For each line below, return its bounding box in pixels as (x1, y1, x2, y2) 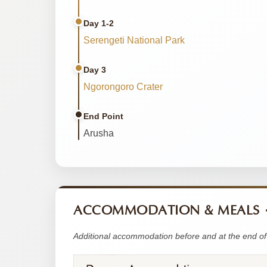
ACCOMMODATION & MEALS (73, 203, 260, 218)
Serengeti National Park (83, 35, 185, 45)
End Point (83, 111, 123, 121)
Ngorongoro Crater (83, 81, 163, 92)
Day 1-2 (83, 18, 114, 28)
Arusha (83, 128, 114, 138)
